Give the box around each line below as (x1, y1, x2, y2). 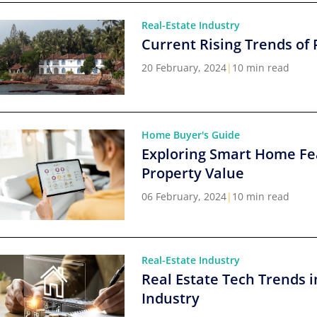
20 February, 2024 (142, 60, 226, 74)
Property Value (142, 163, 244, 183)
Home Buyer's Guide (142, 127, 240, 142)
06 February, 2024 (142, 189, 226, 203)
